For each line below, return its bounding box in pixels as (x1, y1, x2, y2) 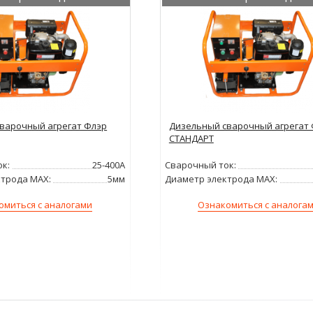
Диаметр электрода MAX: (165, 173, 278, 186)
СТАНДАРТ (168, 132, 214, 145)
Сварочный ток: (165, 159, 237, 172)
